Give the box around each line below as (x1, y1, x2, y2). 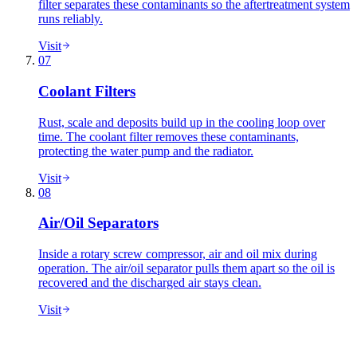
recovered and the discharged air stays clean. (38, 275, 261, 289)
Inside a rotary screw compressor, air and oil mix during (38, 246, 317, 261)
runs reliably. (38, 12, 103, 26)
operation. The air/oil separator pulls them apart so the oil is (38, 261, 335, 275)
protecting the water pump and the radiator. (38, 143, 253, 158)
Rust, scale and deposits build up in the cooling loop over (38, 115, 325, 129)
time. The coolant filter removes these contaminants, (38, 129, 299, 143)
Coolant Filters (38, 82, 135, 100)
